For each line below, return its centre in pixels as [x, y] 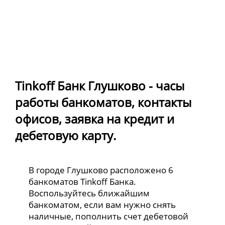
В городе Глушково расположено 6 [101, 170]
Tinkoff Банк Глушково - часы [100, 86]
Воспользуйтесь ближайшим [89, 193]
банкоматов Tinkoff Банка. [83, 182]
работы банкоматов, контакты [103, 102]
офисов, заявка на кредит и [95, 119]
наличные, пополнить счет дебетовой [109, 216]
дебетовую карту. [66, 136]
